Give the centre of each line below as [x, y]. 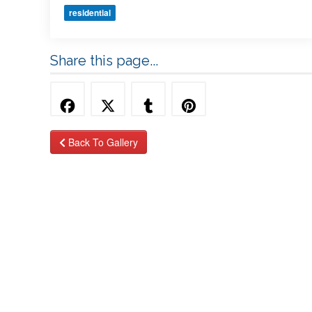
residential [90, 13]
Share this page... [104, 61]
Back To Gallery [101, 142]
